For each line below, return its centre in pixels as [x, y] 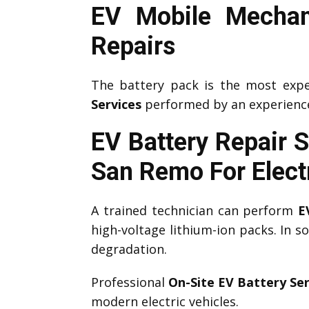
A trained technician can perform [195, 210]
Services [116, 104]
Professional [130, 282]
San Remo [147, 171]
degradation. [129, 249]
